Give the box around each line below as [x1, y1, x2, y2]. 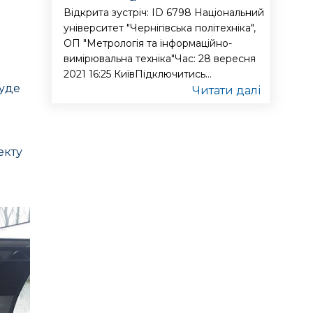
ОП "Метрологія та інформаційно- [64, 37, 233, 50]
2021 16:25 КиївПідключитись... [64, 68, 212, 80]
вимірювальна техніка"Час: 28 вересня [64, 52, 256, 65]
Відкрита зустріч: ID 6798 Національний [64, 6, 265, 19]
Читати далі [191, 84, 261, 97]
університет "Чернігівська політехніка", [64, 22, 256, 34]
